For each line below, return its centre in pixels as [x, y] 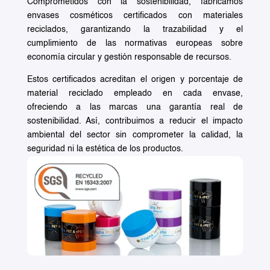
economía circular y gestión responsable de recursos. [129, 57]
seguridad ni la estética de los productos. [105, 149]
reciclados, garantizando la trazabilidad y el [135, 29]
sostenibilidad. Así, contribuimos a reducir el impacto [135, 121]
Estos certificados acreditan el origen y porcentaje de [135, 79]
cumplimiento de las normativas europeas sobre [135, 43]
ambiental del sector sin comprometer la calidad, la [135, 135]
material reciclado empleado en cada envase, [135, 93]
